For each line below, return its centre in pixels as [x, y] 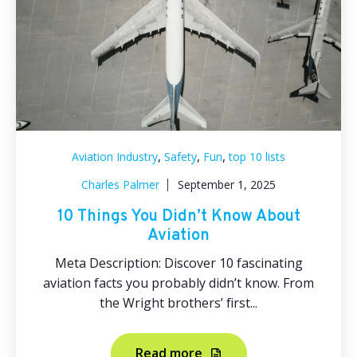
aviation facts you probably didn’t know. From [178, 283]
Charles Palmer [120, 184]
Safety [180, 157]
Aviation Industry [115, 157]
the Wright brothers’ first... [178, 303]
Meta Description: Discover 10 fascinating [178, 263]
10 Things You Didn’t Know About [178, 217]
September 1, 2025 [227, 184]
